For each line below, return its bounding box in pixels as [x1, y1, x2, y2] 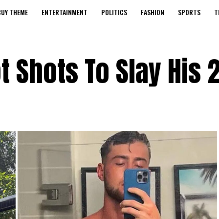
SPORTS [178, 7, 200, 17]
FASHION [141, 7, 164, 17]
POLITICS [101, 7, 127, 17]
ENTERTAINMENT [42, 7, 88, 17]
